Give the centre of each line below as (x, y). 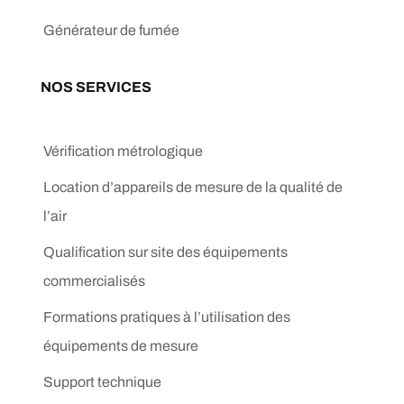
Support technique (102, 381)
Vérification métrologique (123, 151)
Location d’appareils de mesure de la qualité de (193, 187)
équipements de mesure (121, 345)
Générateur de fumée (111, 30)
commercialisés (94, 280)
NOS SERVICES (96, 87)
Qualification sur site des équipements (165, 252)
